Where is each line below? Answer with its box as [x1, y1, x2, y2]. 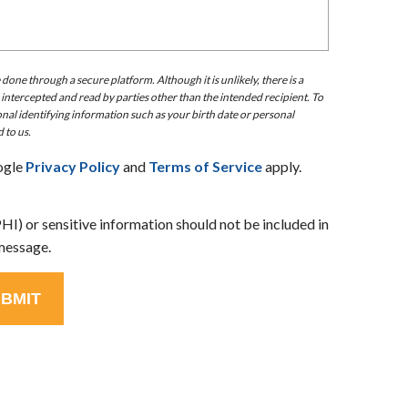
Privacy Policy [25, 158, 120, 175]
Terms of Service [148, 158, 262, 175]
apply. [262, 158, 301, 175]
